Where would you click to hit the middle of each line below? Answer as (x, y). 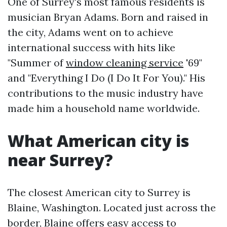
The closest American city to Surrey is (99, 192)
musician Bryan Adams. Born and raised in (108, 17)
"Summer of (37, 63)
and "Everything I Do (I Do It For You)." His (106, 78)
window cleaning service (125, 63)
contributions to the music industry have (105, 93)
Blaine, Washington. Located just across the (112, 207)
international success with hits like (91, 47)
